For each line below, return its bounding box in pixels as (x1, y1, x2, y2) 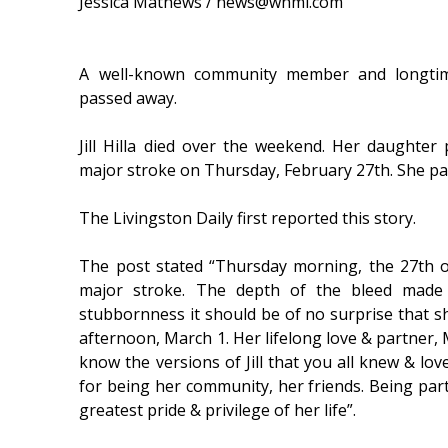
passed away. (79, 87, 178, 110)
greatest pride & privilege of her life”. (79, 399, 357, 422)
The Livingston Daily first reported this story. (79, 207, 417, 230)
